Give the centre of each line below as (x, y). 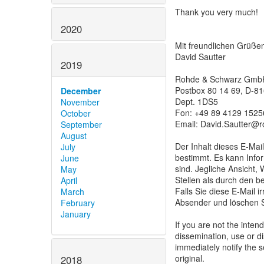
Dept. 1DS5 (197, 101)
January (76, 214)
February (78, 203)
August (74, 136)
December (81, 91)
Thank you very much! (217, 12)
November (80, 102)
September (81, 125)
